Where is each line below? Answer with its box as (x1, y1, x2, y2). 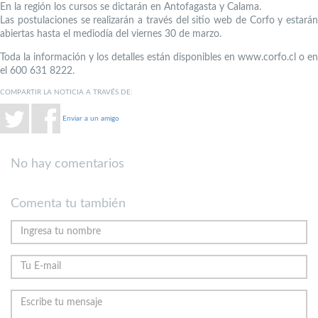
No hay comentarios (11, 157, 124, 170)
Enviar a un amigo (62, 114, 119, 122)
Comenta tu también (11, 197, 126, 210)
